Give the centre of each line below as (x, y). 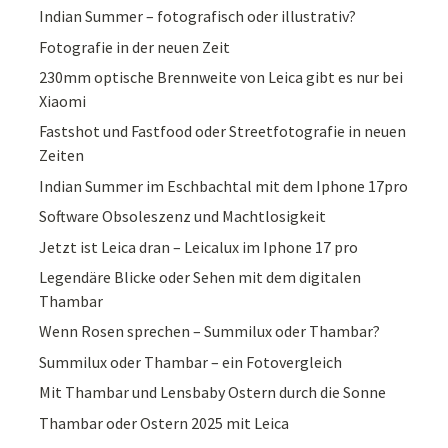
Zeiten (62, 155)
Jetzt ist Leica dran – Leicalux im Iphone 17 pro (199, 246)
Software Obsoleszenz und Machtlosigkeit (183, 216)
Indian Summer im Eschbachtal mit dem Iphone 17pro (224, 185)
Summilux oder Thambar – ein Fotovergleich (191, 361)
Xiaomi (63, 100)
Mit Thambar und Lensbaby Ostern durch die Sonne (213, 392)
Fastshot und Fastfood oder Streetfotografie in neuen (223, 131)
